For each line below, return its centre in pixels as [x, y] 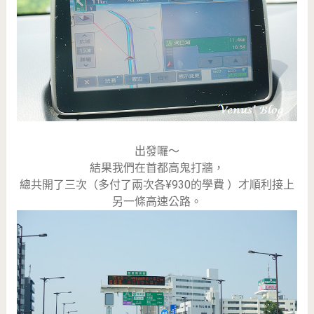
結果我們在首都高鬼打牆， [157, 168]
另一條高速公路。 [157, 201]
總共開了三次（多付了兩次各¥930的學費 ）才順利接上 [157, 184]
